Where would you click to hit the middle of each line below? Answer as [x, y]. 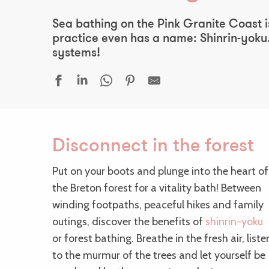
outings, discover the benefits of [129, 222]
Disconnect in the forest [153, 147]
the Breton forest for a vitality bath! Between [157, 188]
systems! [76, 54]
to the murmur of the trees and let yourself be [159, 255]
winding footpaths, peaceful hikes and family [158, 205]
